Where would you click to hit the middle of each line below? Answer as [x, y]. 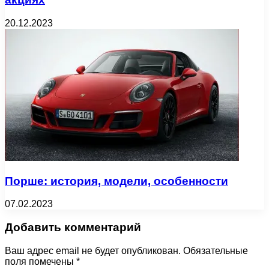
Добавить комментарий [73, 228]
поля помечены [41, 261]
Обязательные [216, 250]
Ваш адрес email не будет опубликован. [93, 250]
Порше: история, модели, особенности [116, 181]
